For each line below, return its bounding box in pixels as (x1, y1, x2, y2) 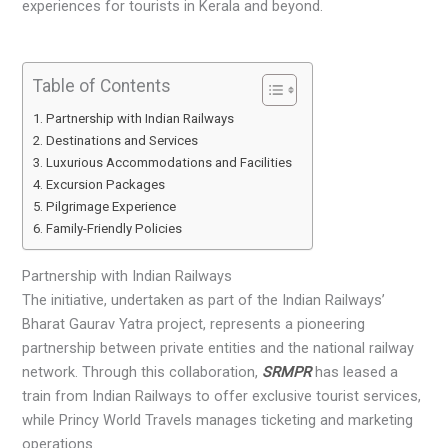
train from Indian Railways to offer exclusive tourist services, (22, 387, 422, 406)
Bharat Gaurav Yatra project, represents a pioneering (22, 315, 366, 334)
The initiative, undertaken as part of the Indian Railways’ (22, 291, 386, 310)
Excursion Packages (46, 176, 166, 192)
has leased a (311, 363, 399, 382)
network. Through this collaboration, (22, 363, 263, 382)
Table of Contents (33, 75, 172, 96)
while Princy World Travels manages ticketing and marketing (22, 411, 414, 430)
